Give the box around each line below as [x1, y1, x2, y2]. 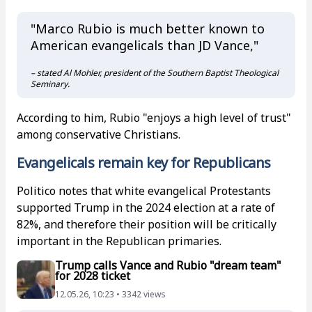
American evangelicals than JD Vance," [31, 37, 258, 54]
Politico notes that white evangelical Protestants [17, 183, 271, 198]
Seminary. [31, 78, 70, 90]
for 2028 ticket [55, 268, 130, 283]
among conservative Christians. [17, 127, 180, 142]
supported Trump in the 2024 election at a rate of [17, 200, 275, 215]
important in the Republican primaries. [17, 233, 221, 249]
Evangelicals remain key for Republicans [17, 153, 271, 172]
